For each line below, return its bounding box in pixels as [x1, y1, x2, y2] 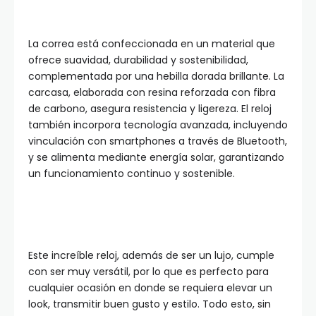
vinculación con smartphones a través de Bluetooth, [28, 134, 287, 149]
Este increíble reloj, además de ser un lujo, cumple [28, 248, 274, 263]
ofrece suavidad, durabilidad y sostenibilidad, [28, 53, 248, 68]
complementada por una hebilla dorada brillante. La [28, 69, 284, 84]
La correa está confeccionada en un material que [28, 37, 275, 51]
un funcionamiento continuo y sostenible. [28, 166, 235, 181]
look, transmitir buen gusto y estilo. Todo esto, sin [28, 297, 271, 312]
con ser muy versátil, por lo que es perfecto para [28, 265, 269, 279]
